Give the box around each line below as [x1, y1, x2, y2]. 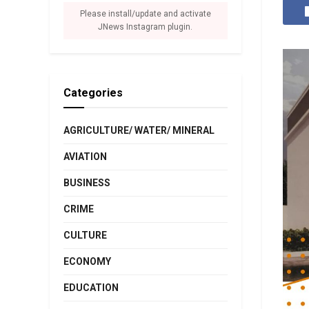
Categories [63, 86, 123, 99]
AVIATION [63, 150, 107, 162]
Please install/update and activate [79, 8, 211, 19]
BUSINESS [63, 177, 110, 188]
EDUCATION [63, 281, 119, 293]
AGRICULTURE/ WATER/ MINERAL [63, 124, 215, 136]
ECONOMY [63, 255, 111, 267]
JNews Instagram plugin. [98, 21, 193, 32]
